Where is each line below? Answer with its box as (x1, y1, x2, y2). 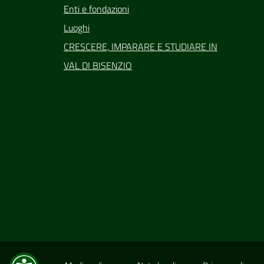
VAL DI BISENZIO (64, 58, 132, 72)
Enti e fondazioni (64, 1, 129, 16)
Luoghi (64, 20, 90, 35)
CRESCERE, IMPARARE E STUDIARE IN (64, 39, 217, 54)
